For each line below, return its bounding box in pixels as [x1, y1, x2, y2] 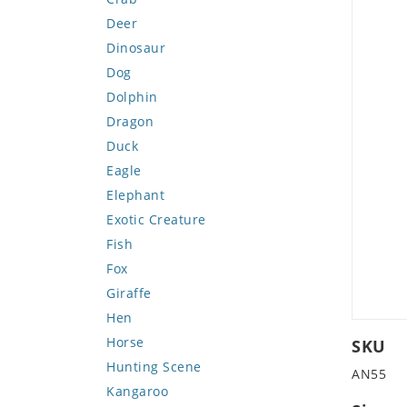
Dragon [106, 113, 154, 130]
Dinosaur [106, 39, 165, 56]
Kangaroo [106, 382, 168, 400]
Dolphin [106, 88, 158, 105]
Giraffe [106, 284, 152, 302]
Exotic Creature [106, 211, 206, 228]
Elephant [106, 186, 164, 203]
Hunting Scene [106, 358, 202, 375]
